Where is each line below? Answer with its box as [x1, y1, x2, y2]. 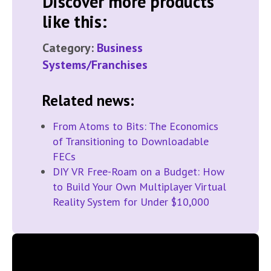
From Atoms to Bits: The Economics [53, 119, 218, 134]
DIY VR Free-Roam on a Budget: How [53, 165, 224, 179]
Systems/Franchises [42, 57, 148, 73]
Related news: [42, 91, 134, 111]
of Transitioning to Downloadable [53, 134, 209, 149]
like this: [42, 10, 107, 33]
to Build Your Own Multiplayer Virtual [53, 180, 226, 194]
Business [97, 40, 143, 56]
